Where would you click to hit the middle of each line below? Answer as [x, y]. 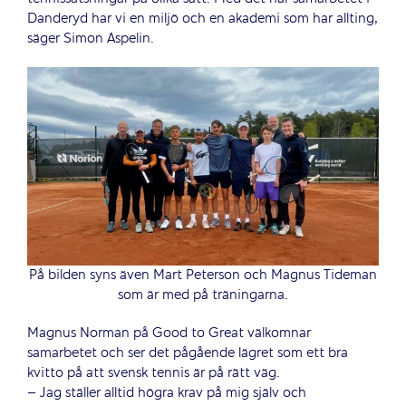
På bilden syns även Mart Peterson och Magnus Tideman [203, 275]
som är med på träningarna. [203, 295]
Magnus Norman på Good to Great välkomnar [169, 333]
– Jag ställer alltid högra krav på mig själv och [167, 393]
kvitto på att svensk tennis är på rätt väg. [154, 373]
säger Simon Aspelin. [91, 39]
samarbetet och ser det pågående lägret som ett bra [188, 353]
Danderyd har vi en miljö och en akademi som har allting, [203, 19]
